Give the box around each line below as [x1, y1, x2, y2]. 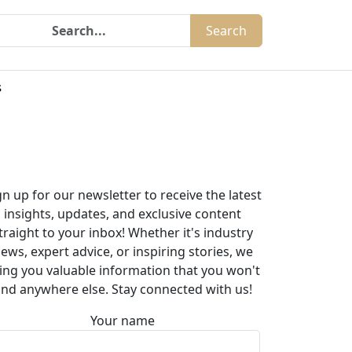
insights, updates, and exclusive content [4, 205, 241, 222]
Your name [90, 312, 155, 329]
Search [206, 22, 247, 39]
